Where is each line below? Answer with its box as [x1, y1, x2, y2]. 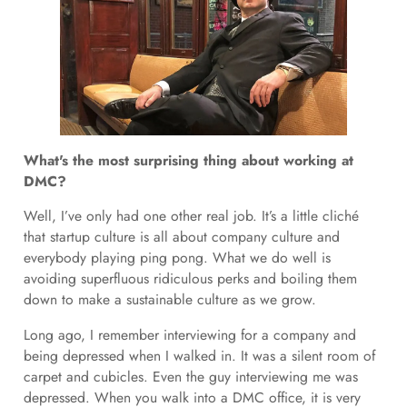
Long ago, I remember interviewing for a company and [23, 323, 356, 345]
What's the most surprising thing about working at [23, 149, 353, 171]
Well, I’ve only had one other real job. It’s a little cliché [23, 205, 359, 227]
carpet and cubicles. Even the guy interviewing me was [23, 365, 358, 387]
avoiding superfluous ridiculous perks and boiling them [23, 268, 357, 290]
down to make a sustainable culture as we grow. [23, 289, 316, 311]
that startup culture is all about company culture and [23, 226, 340, 248]
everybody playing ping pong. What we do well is [23, 247, 331, 269]
